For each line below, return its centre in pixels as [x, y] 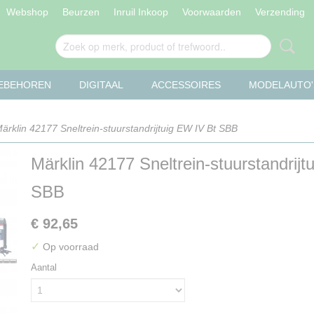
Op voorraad [69, 247]
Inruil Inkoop [141, 12]
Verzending [280, 12]
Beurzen [81, 12]
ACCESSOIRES [186, 85]
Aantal [44, 267]
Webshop [27, 12]
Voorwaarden [211, 12]
